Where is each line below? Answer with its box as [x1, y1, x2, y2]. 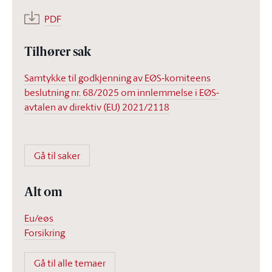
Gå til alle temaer [34, 256, 106, 270]
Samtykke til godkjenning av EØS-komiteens [24, 71, 211, 84]
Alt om [24, 187, 63, 199]
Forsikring [24, 226, 65, 239]
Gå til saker [34, 149, 80, 162]
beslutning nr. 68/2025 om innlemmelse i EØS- [24, 86, 219, 99]
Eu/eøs [24, 211, 53, 225]
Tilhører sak [24, 47, 91, 59]
